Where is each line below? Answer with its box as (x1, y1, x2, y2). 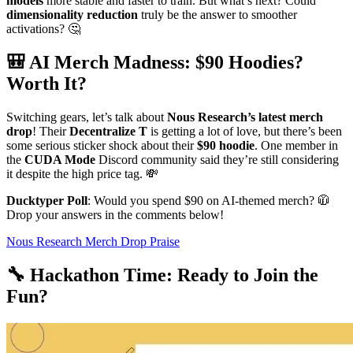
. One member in (255, 139, 338, 153)
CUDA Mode (24, 153, 95, 167)
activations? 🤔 (6, 22, 80, 36)
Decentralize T (69, 124, 147, 139)
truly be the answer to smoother (138, 8, 297, 22)
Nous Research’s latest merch (167, 110, 323, 124)
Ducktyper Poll (6, 194, 87, 208)
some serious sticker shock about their (6, 139, 197, 153)
